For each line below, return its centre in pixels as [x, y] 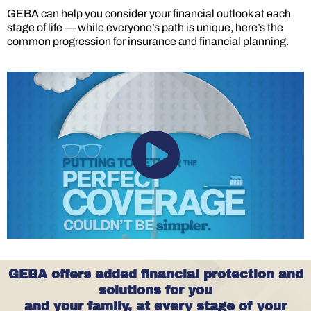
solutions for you [155, 290]
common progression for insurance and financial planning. [148, 42]
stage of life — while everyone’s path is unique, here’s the [145, 28]
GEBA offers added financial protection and [155, 274]
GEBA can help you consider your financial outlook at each [149, 14]
